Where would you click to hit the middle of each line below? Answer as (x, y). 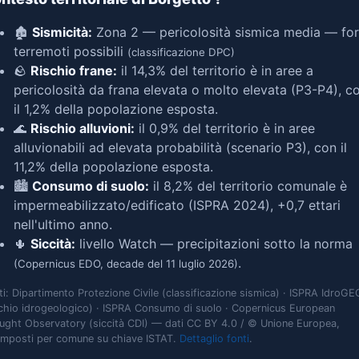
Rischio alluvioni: (83, 128)
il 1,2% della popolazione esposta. (116, 109)
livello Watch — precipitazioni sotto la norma (214, 244)
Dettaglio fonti (214, 339)
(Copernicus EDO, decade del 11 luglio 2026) (126, 264)
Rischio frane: (74, 71)
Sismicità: (62, 32)
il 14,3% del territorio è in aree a (215, 71)
